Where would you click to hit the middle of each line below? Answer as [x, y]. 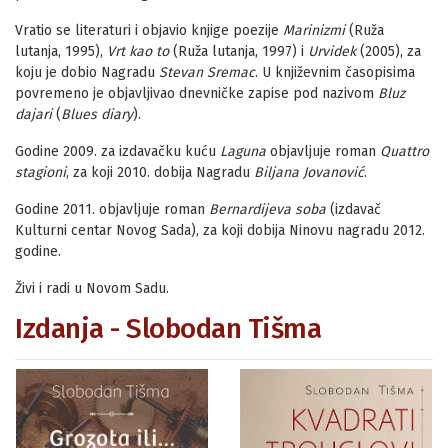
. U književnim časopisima [335, 72]
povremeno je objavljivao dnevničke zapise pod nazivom [196, 93]
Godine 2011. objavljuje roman [112, 209]
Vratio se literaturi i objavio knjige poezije [149, 30]
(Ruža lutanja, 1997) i [238, 51]
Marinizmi [314, 30]
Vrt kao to [138, 51]
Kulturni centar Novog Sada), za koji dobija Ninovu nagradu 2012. [220, 230]
